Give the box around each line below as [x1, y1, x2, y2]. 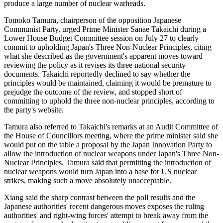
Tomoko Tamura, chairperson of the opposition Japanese [4, 16, 181, 25]
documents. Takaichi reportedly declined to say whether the [4, 70, 190, 79]
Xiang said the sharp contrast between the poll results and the [4, 193, 195, 202]
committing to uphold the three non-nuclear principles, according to [4, 97, 215, 106]
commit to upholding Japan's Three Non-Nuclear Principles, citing [4, 43, 212, 52]
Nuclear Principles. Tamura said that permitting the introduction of [4, 158, 211, 167]
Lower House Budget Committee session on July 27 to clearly [4, 34, 199, 43]
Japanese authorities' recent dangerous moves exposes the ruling [4, 202, 204, 211]
